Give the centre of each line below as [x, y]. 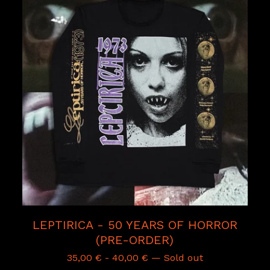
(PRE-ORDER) [135, 240]
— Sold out [177, 257]
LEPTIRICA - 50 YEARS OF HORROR [135, 224]
